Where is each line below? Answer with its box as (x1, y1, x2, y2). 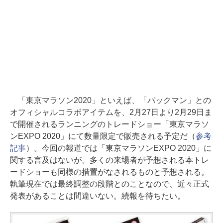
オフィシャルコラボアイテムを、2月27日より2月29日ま (10, 108, 212, 116)
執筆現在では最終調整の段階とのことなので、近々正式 (10, 180, 209, 188)
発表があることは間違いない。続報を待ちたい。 (10, 192, 185, 200)
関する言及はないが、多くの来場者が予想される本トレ (10, 156, 209, 164)
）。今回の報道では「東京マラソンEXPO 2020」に (25, 144, 212, 152)
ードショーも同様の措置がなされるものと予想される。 (10, 168, 209, 176)
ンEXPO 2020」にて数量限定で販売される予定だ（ (10, 132, 196, 140)
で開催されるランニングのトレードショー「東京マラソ (10, 120, 209, 128)
